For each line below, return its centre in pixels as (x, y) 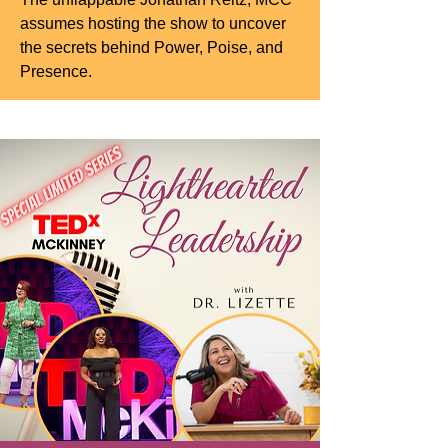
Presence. (56, 71)
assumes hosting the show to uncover (153, 23)
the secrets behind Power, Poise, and (151, 47)
